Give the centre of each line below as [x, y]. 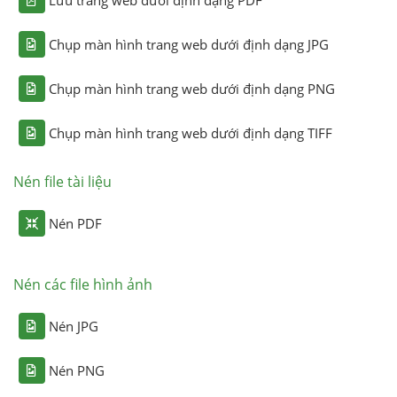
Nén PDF [75, 223]
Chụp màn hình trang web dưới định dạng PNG [191, 88]
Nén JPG [73, 326]
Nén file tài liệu [62, 181]
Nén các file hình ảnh [82, 284]
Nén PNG [76, 370]
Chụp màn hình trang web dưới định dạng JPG [188, 44]
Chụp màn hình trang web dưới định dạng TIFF [190, 132]
